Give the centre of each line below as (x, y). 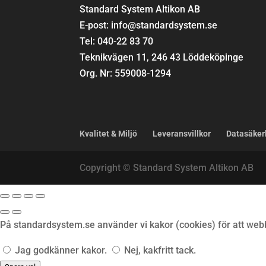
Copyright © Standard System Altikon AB (167, 167)
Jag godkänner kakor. (61, 250)
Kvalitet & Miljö (109, 133)
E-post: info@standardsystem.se (149, 25)
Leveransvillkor (182, 133)
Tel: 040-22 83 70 (117, 41)
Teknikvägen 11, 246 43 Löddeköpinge (162, 57)
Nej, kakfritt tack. (159, 250)
